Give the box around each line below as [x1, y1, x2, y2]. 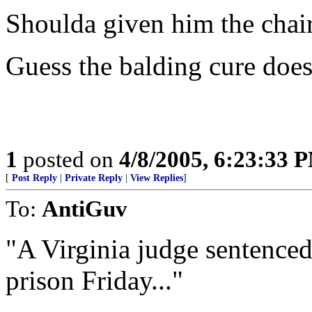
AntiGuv [42, 196, 127, 221]
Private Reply [65, 173, 123, 183]
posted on [17, 146, 119, 172]
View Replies [130, 173, 183, 183]
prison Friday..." [6, 265, 183, 295]
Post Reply [12, 173, 57, 183]
